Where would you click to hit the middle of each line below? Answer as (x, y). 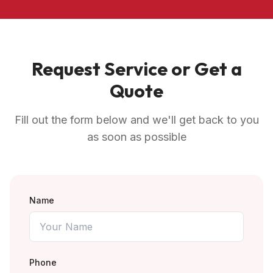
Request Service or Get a (136, 69)
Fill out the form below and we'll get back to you (136, 120)
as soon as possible (136, 137)
